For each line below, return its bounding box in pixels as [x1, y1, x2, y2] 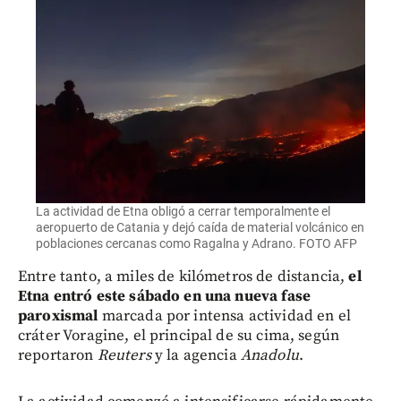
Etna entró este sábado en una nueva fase [18, 286, 311, 307]
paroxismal [18, 306, 102, 327]
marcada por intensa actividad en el [101, 306, 351, 327]
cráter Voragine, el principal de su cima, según [18, 326, 340, 346]
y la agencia [154, 346, 241, 366]
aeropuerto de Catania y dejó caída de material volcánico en [36, 220, 364, 235]
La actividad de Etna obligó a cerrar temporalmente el [36, 204, 330, 219]
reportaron [18, 346, 98, 366]
